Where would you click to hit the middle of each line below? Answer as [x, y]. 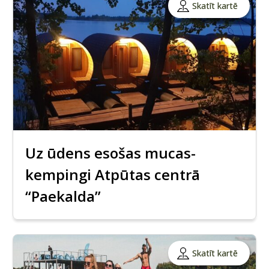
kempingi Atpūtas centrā [113, 175]
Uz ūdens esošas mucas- [110, 153]
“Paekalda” [63, 196]
